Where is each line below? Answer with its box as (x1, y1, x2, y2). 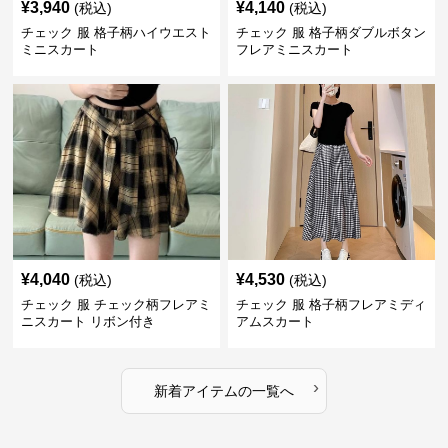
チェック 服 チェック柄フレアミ (21, 297, 212, 313)
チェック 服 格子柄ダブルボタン (235, 25, 426, 41)
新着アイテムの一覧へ (153, 383, 294, 400)
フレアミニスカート (235, 42, 353, 58)
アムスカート (235, 314, 314, 330)
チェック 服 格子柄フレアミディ (235, 297, 426, 313)
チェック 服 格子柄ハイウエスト (21, 25, 212, 41)
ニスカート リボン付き (21, 314, 156, 330)
